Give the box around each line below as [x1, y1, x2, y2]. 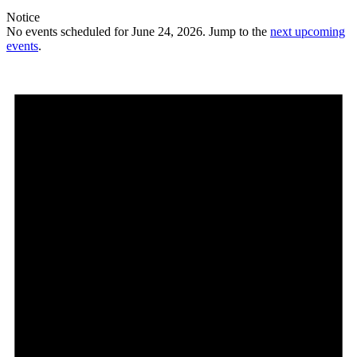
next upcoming [270, 24, 345, 38]
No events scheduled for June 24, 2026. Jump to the [6, 24, 270, 38]
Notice [6, 10, 40, 24]
